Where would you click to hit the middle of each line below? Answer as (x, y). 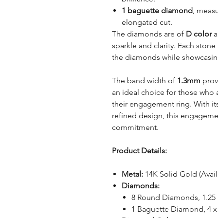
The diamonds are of (149, 34)
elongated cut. (147, 22)
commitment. (135, 127)
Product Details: (139, 150)
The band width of (144, 80)
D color (199, 34)
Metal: (132, 174)
